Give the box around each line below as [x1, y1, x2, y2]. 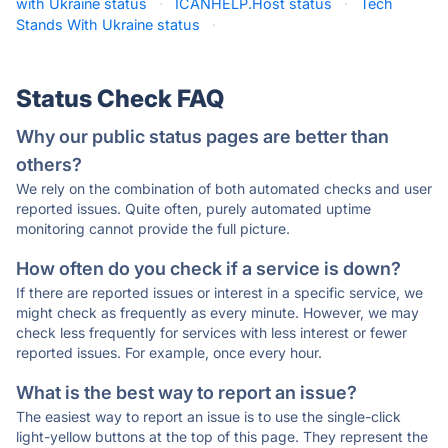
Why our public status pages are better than [16, 126, 389, 147]
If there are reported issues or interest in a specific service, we [16, 284, 423, 301]
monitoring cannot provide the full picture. [16, 220, 290, 237]
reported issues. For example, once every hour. [16, 344, 322, 361]
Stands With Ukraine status [16, 16, 200, 33]
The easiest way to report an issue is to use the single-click [16, 408, 401, 425]
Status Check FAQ [16, 84, 224, 113]
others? [16, 154, 82, 175]
